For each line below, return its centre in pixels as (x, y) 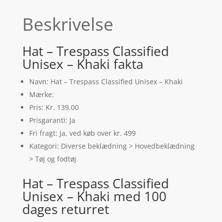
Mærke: (41, 94)
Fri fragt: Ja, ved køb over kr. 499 (82, 133)
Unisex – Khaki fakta (83, 64)
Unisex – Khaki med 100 (94, 196)
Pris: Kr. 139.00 (54, 107)
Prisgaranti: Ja (52, 120)
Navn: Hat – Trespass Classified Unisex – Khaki (106, 81)
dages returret (65, 209)
